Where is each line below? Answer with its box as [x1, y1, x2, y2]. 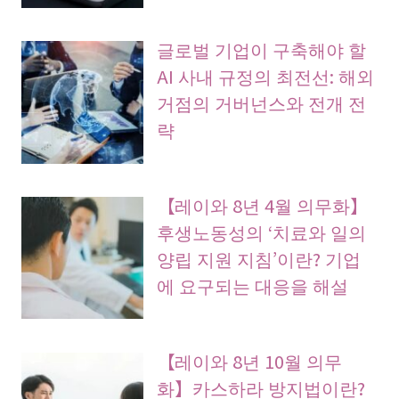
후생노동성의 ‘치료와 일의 [157, 217, 367, 245]
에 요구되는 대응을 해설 [157, 271, 349, 298]
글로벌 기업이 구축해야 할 [157, 36, 367, 63]
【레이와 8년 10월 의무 [157, 346, 343, 374]
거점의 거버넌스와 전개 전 [157, 89, 367, 117]
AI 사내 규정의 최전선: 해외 [157, 62, 375, 90]
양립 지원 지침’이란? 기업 [157, 244, 362, 272]
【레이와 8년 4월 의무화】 [157, 191, 369, 218]
